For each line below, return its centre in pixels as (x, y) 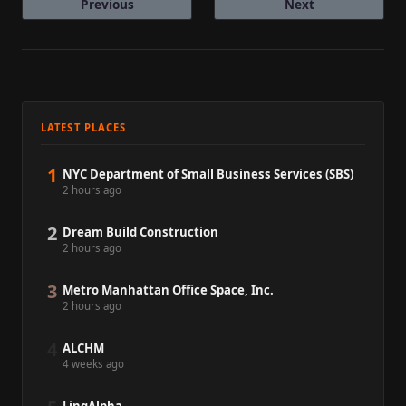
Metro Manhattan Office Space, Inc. (168, 290)
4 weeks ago (93, 364)
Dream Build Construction (140, 232)
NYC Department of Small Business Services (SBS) (208, 174)
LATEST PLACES (84, 128)
